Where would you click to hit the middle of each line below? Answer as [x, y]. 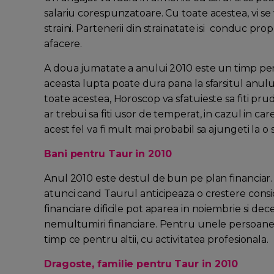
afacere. [63, 44]
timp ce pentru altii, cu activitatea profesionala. [156, 240]
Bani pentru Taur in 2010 [108, 154]
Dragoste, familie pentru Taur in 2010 [141, 264]
